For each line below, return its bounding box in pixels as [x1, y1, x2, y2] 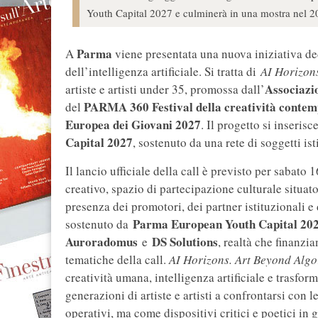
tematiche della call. [65, 251, 169, 268]
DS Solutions [152, 233, 218, 251]
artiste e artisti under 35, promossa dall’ [65, 81, 265, 98]
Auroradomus [65, 233, 138, 251]
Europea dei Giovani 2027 [65, 116, 201, 134]
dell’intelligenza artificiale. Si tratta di [65, 63, 261, 80]
